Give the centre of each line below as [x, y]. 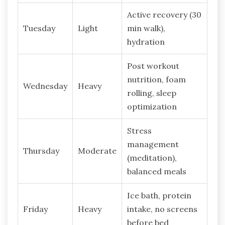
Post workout [153, 66]
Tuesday [39, 28]
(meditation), [152, 158]
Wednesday [45, 86]
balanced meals [157, 172]
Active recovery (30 [164, 15]
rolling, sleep [152, 93]
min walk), [146, 28]
